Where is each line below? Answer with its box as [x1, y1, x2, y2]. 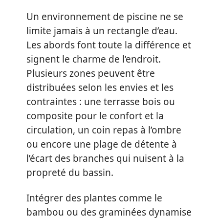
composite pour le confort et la [26, 109, 164, 122]
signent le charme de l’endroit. [26, 53, 161, 66]
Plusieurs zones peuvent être [26, 67, 155, 80]
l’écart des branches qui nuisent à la [26, 152, 184, 165]
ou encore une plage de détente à [26, 138, 177, 151]
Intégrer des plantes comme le [26, 191, 162, 204]
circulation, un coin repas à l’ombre [26, 124, 181, 136]
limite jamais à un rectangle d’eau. [26, 24, 177, 37]
